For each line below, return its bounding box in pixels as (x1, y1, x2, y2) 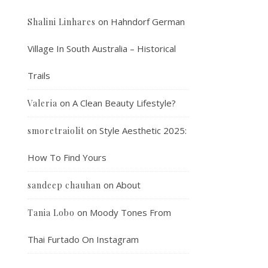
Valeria (28, 98, 57, 109)
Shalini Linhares (28, 16, 96, 28)
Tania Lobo (28, 207, 75, 218)
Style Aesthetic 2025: (99, 124, 187, 136)
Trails (28, 69, 50, 81)
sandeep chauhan (28, 179, 101, 191)
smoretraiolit (28, 125, 84, 136)
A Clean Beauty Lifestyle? (72, 97, 176, 109)
